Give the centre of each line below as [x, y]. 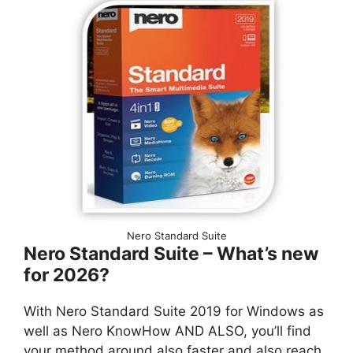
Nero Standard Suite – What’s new [171, 254]
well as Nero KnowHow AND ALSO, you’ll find [167, 331]
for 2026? [67, 275]
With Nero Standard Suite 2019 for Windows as [174, 311]
